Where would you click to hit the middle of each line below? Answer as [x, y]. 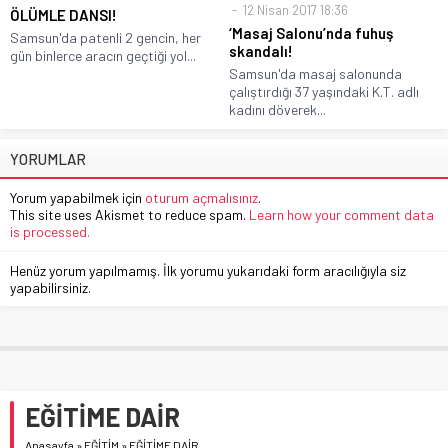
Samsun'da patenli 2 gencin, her [105, 37]
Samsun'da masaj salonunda [315, 73]
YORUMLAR [48, 158]
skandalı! [261, 50]
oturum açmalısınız [201, 197]
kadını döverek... [277, 109]
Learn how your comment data [341, 214]
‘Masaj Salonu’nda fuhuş [311, 32]
